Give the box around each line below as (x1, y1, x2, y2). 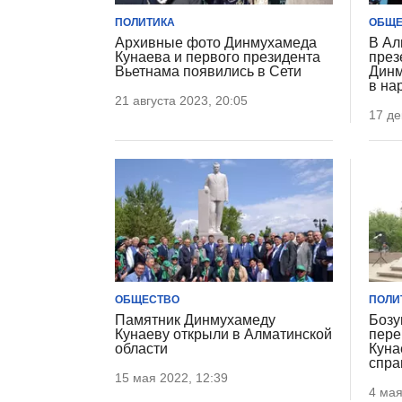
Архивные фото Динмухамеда (115, 35, 317, 51)
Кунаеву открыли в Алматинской (115, 326, 332, 342)
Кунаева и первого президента (115, 49, 320, 66)
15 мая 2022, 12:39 (115, 370, 228, 385)
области (115, 340, 168, 356)
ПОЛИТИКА (115, 16, 175, 30)
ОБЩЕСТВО (115, 293, 179, 306)
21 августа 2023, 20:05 (115, 93, 248, 109)
